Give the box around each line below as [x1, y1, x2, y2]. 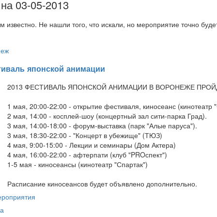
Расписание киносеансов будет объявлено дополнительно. [7, 179, 197, 189]
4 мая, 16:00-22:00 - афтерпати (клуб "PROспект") [7, 150, 167, 160]
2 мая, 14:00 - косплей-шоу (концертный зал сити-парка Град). [7, 111, 207, 121]
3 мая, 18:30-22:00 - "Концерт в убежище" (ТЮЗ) [7, 130, 162, 140]
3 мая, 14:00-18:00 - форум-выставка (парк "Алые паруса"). [7, 121, 197, 131]
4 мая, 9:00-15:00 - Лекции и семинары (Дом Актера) [7, 140, 176, 150]
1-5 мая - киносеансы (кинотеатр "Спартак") [7, 159, 148, 170]
